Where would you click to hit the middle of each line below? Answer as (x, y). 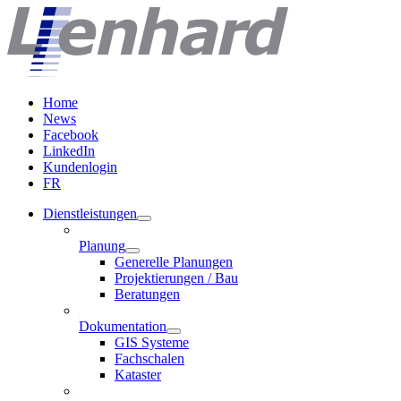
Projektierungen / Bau (176, 277)
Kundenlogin (80, 166)
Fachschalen (149, 358)
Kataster (138, 374)
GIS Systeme (152, 342)
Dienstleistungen (90, 213)
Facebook (71, 134)
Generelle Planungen (174, 261)
